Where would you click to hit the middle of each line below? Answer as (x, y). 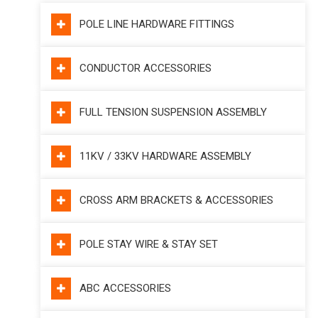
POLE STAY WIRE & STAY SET (149, 244)
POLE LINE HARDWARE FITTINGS (157, 24)
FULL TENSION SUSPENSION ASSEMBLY (174, 112)
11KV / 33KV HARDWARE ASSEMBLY (166, 156)
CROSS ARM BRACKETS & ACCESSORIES (177, 200)
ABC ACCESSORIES (126, 288)
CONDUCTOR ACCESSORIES (146, 68)
